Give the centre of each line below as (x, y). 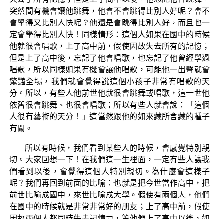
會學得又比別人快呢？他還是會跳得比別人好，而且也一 (109, 22)
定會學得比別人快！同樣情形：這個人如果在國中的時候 (109, 34)
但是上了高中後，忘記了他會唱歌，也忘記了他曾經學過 (109, 58)
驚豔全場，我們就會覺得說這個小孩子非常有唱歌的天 (109, 81)
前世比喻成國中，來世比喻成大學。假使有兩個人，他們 (109, 195)
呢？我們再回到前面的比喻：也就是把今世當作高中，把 (109, 183)
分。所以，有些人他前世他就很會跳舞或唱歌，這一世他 (109, 93)
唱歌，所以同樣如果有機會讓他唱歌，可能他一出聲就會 (109, 69)
